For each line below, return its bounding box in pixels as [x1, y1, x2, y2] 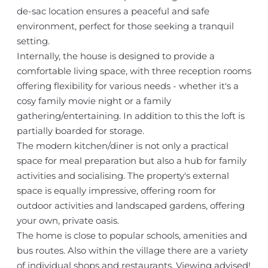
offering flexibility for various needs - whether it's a [16, 80, 239, 92]
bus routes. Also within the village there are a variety [16, 245, 248, 256]
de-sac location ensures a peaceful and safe [16, 5, 209, 17]
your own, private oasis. [16, 215, 119, 226]
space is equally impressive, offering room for [16, 185, 216, 196]
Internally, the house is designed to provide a [16, 50, 215, 62]
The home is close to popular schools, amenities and [16, 230, 247, 241]
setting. [16, 35, 50, 47]
